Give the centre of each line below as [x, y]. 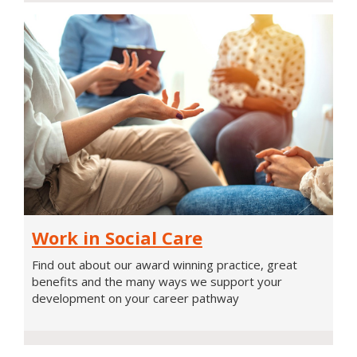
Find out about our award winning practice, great [165, 265]
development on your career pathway [135, 298]
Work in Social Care [117, 238]
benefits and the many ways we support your [157, 282]
